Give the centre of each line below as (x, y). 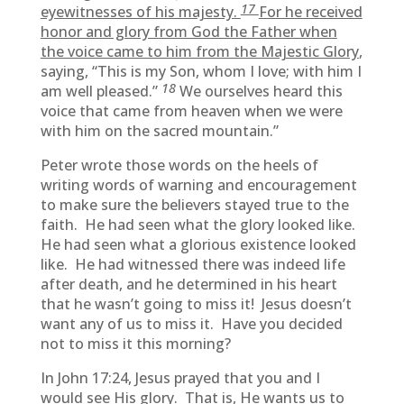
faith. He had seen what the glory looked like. (199, 225)
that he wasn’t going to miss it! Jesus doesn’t (196, 304)
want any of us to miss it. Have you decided (191, 324)
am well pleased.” (101, 91)
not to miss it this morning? (135, 344)
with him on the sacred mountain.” (159, 131)
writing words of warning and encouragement (198, 185)
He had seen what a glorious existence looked (198, 244)
